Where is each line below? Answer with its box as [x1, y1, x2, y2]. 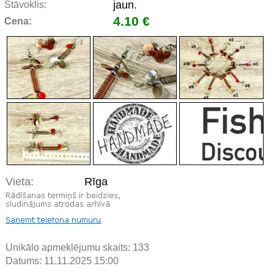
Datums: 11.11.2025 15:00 [6, 256, 119, 267]
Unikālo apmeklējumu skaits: [6, 242, 133, 253]
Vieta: [6, 176, 34, 188]
